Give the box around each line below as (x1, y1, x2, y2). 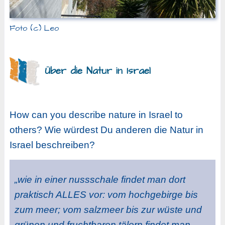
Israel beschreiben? (9, 139, 95, 150)
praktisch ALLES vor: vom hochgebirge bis (14, 189, 198, 200)
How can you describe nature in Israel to (9, 109, 183, 120)
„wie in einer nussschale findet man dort (14, 174, 185, 185)
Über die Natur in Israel (44, 64, 151, 78)
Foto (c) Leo (9, 23, 59, 34)
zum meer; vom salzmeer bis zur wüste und (14, 204, 202, 215)
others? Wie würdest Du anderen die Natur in (9, 124, 203, 135)
